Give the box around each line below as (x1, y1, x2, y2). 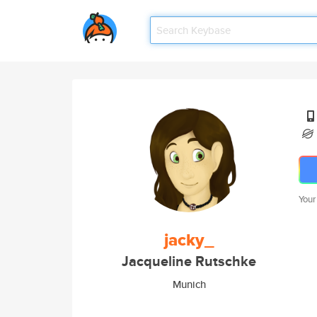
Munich (172, 277, 206, 292)
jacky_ (163, 227, 214, 253)
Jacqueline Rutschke (122, 251, 256, 272)
